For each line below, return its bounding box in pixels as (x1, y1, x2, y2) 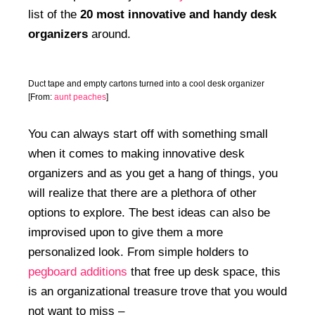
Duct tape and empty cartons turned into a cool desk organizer (28, 78, 264, 89)
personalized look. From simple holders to (28, 245, 248, 259)
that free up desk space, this (127, 264, 281, 278)
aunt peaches (54, 91, 106, 102)
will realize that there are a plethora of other (28, 186, 257, 200)
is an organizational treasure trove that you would (28, 284, 287, 298)
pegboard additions (28, 264, 127, 278)
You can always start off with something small (28, 127, 268, 141)
